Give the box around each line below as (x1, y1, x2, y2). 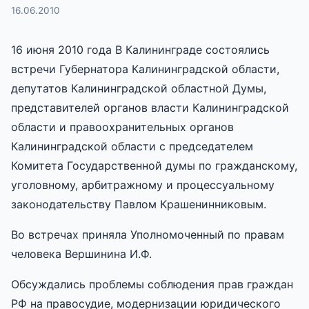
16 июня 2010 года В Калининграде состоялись (11, 42, 270, 57)
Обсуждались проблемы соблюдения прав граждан (11, 277, 293, 291)
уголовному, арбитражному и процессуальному (11, 177, 275, 192)
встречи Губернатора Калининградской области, (11, 61, 279, 76)
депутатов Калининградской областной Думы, (11, 81, 266, 95)
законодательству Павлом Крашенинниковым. (11, 197, 266, 211)
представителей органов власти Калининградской (11, 100, 289, 114)
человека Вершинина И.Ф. (11, 246, 152, 261)
